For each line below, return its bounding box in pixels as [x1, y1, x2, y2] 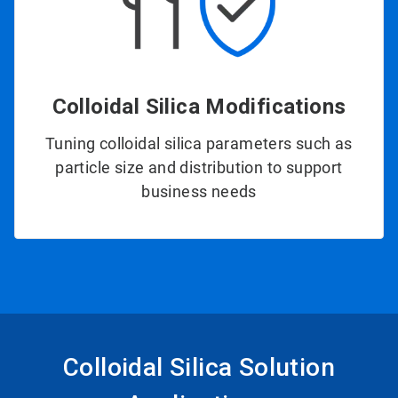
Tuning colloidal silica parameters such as [45, 134, 353, 154]
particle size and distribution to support [55, 158, 343, 178]
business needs [141, 182, 257, 202]
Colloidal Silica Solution [63, 353, 335, 383]
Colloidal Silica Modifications [52, 94, 346, 120]
